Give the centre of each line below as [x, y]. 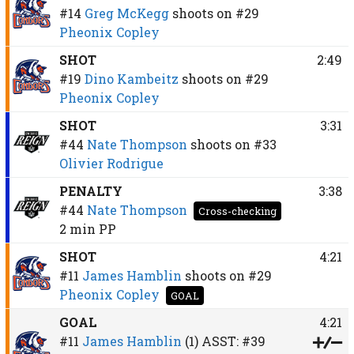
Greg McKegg [126, 13]
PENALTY [90, 190]
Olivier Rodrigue [111, 163]
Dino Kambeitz [131, 78]
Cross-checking [237, 211]
